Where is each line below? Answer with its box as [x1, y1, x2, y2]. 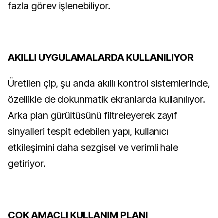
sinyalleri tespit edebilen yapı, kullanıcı [8, 126, 169, 137]
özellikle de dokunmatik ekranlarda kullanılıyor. [8, 93, 206, 105]
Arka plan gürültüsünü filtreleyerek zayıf [8, 109, 178, 121]
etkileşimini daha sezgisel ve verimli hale [8, 142, 179, 153]
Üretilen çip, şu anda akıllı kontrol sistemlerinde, [8, 77, 210, 89]
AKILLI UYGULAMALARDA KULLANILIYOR [8, 52, 194, 63]
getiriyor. [8, 158, 46, 169]
